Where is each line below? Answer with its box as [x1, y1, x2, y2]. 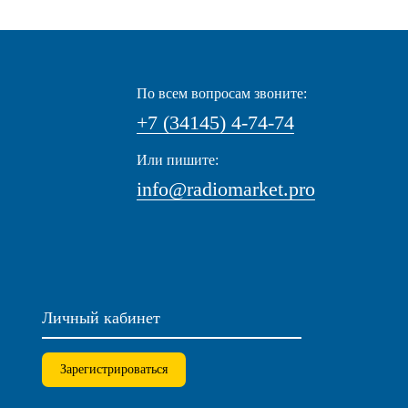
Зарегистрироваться [60, 362, 168, 376]
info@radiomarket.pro [137, 178, 315, 200]
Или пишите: [137, 152, 219, 168]
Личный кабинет [42, 309, 160, 327]
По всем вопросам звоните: [137, 86, 307, 101]
